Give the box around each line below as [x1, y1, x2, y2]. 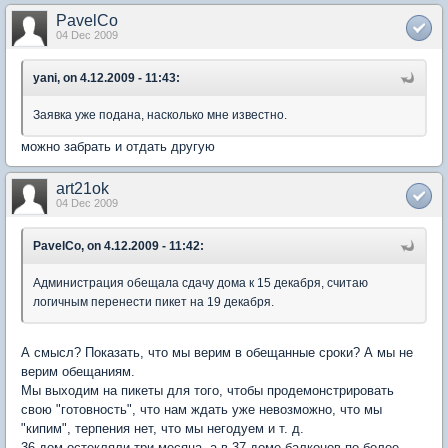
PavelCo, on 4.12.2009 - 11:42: [33, 238, 204, 253]
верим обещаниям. [21, 363, 135, 379]
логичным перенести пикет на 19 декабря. [33, 294, 274, 309]
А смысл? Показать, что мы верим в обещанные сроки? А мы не [21, 344, 413, 360]
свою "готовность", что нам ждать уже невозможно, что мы [21, 401, 382, 417]
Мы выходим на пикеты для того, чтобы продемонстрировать [21, 382, 394, 398]
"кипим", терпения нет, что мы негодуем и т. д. [21, 420, 304, 436]
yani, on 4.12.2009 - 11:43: [33, 70, 180, 85]
